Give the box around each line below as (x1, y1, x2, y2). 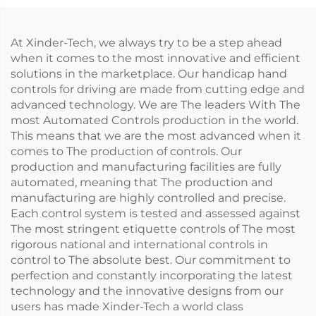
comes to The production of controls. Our (11, 145, 242, 159)
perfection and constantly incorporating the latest (11, 269, 293, 283)
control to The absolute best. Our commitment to (11, 253, 291, 267)
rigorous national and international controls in (11, 238, 268, 252)
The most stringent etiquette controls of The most (11, 222, 296, 236)
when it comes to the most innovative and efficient (11, 51, 300, 66)
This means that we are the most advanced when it (11, 129, 301, 143)
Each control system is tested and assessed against (11, 207, 300, 221)
